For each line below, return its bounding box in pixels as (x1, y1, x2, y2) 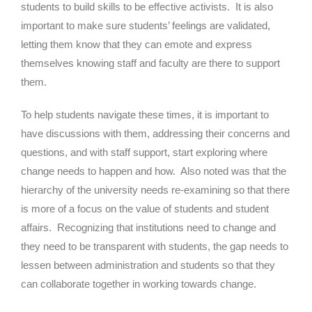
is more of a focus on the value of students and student (21, 202, 269, 214)
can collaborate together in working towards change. (21, 277, 256, 290)
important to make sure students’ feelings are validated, (21, 19, 270, 31)
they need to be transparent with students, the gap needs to (21, 240, 288, 252)
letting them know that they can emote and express (21, 38, 252, 50)
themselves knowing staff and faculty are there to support (21, 56, 280, 69)
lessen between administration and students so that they (21, 258, 275, 271)
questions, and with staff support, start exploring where (21, 146, 267, 158)
